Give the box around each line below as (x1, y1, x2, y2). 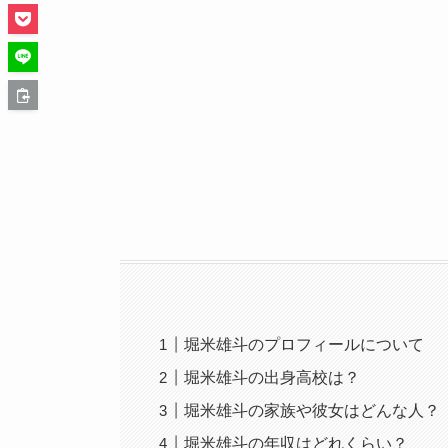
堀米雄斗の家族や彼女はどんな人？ (184, 401, 441, 419)
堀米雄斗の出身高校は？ (184, 368, 361, 386)
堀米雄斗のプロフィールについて (184, 335, 425, 353)
